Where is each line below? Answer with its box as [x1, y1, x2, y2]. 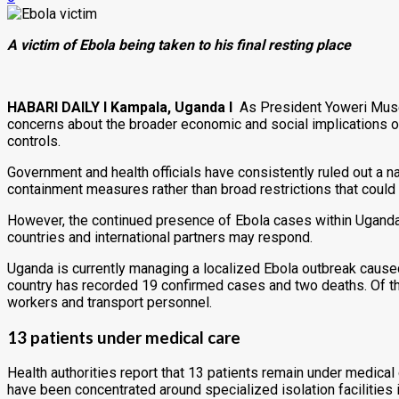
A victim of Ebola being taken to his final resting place [7, 37, 351, 54]
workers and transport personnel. [7, 294, 212, 312]
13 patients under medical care [7, 327, 240, 347]
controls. [7, 133, 61, 151]
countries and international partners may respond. [7, 229, 313, 247]
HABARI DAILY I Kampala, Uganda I [7, 99, 232, 117]
